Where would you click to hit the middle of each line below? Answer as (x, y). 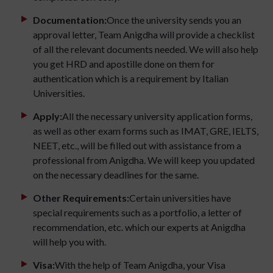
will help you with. (69, 242)
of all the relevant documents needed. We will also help (146, 49)
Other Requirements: (81, 198)
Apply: (48, 116)
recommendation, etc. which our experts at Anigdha (139, 227)
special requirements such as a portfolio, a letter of (137, 213)
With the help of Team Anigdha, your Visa (140, 265)
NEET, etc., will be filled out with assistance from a (137, 146)
